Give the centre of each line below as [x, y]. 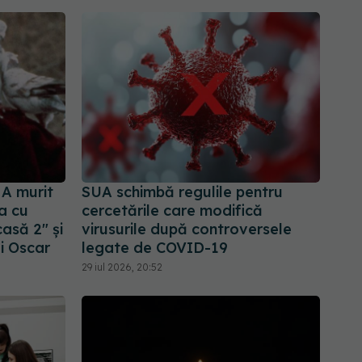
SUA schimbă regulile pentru [182, 192]
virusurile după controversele [187, 229]
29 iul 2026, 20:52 [122, 267]
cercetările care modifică [172, 211]
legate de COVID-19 [155, 248]
